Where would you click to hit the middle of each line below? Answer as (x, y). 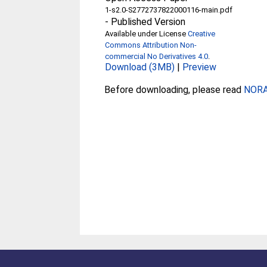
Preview (200, 67)
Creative (202, 34)
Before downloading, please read (174, 90)
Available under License (147, 34)
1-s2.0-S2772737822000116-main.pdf (169, 10)
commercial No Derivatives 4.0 (157, 56)
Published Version (148, 22)
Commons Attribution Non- (151, 45)
